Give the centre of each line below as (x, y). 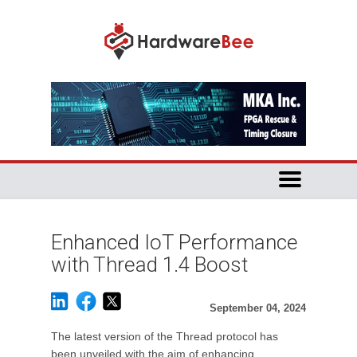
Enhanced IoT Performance (175, 242)
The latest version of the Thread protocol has (165, 336)
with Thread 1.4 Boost (149, 265)
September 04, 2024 (258, 308)
